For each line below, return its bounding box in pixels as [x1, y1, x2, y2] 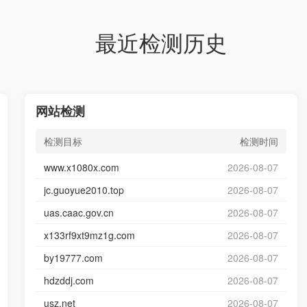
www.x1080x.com [43, 160, 119, 174]
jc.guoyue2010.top [43, 183, 124, 197]
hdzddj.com [43, 273, 94, 287]
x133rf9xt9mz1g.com [43, 228, 135, 242]
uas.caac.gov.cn [43, 206, 114, 219]
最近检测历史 [95, 26, 227, 58]
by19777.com [43, 251, 103, 265]
